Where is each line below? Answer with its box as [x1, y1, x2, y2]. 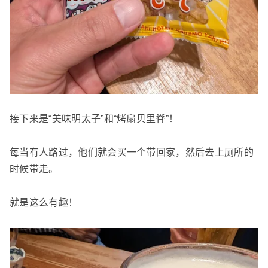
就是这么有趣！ [10, 197, 78, 208]
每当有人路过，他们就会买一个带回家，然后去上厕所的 [10, 147, 254, 158]
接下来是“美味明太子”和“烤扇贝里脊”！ [10, 114, 179, 124]
